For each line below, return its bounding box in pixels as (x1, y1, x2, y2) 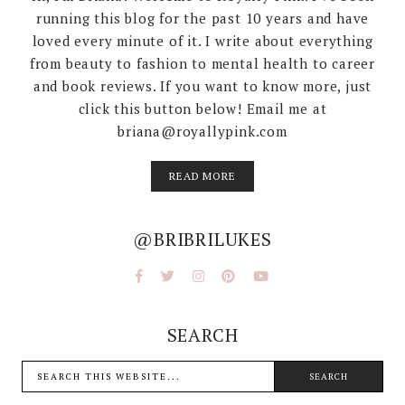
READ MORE (169, 169, 236, 184)
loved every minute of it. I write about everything (32, 32, 373, 51)
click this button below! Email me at (78, 99, 327, 118)
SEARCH (166, 323, 239, 348)
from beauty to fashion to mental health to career (29, 54, 376, 73)
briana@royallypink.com (118, 122, 287, 141)
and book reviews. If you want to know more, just (33, 77, 372, 96)
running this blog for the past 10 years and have (35, 9, 370, 28)
